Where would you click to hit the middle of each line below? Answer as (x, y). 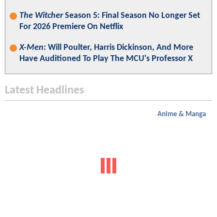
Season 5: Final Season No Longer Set (132, 15)
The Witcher (41, 15)
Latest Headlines (45, 90)
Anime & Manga (182, 114)
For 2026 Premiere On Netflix (71, 27)
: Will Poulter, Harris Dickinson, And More (118, 47)
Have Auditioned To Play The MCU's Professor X (106, 59)
